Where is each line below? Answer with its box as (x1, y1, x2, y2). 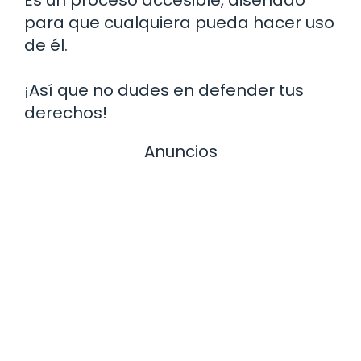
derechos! (24, 102, 107, 125)
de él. (24, 34, 68, 57)
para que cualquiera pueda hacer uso (24, 11, 334, 35)
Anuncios (143, 140, 218, 164)
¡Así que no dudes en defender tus (24, 79, 304, 102)
